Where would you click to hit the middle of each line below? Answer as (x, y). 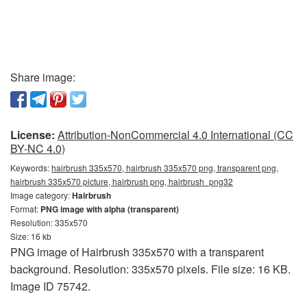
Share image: (43, 77)
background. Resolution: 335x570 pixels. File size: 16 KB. (150, 269)
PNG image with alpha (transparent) (110, 209)
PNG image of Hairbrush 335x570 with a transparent (137, 251)
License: (33, 134)
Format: (25, 208)
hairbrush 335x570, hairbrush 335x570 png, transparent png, (165, 167)
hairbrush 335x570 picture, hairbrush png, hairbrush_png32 (122, 181)
